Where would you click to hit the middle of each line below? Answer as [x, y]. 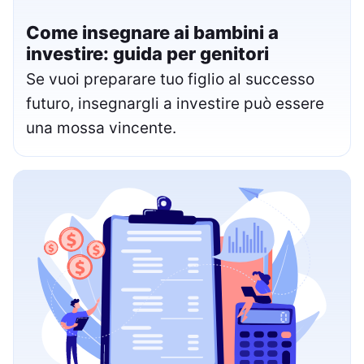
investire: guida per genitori [147, 53]
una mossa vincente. [101, 128]
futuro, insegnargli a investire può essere [175, 103]
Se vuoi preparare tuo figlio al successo [170, 79]
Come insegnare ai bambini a [152, 32]
